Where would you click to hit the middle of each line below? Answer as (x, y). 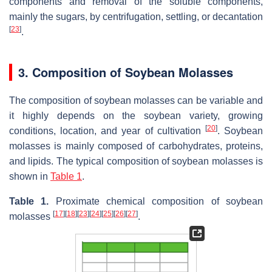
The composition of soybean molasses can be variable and (136, 100)
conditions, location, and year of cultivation (107, 131)
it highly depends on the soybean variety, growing (136, 115)
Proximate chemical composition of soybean (156, 201)
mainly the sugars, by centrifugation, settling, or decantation (136, 16)
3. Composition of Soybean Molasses (126, 72)
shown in (30, 176)
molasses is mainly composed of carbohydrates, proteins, (136, 146)
